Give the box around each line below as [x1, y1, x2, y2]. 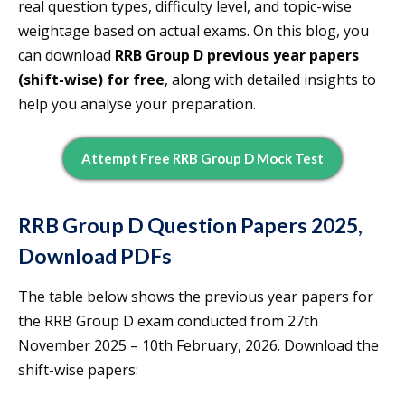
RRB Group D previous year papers [115, 45, 359, 66]
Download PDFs [18, 243, 172, 269]
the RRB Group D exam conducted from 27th [18, 311, 318, 332]
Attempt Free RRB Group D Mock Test [81, 150, 324, 167]
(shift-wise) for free [18, 70, 165, 90]
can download [18, 45, 115, 66]
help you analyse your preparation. [18, 94, 256, 115]
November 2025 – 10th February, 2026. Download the [18, 335, 379, 356]
